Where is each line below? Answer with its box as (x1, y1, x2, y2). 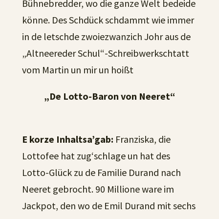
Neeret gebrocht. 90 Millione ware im (22, 183, 174, 195)
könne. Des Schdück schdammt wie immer (22, 14, 194, 26)
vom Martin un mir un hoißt (22, 64, 133, 76)
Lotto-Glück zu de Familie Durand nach (22, 166, 181, 178)
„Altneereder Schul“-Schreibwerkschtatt (22, 47, 189, 59)
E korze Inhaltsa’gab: (22, 133, 113, 145)
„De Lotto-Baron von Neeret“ (44, 90, 175, 102)
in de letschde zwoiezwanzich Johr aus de (22, 30, 191, 43)
